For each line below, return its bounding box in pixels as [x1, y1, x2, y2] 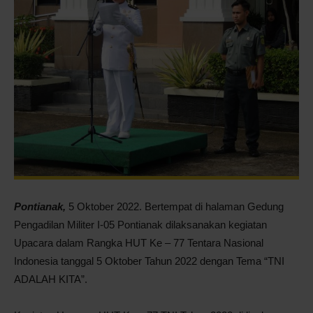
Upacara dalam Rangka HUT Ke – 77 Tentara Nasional [14, 237, 263, 249]
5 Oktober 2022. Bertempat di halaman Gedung [66, 201, 284, 212]
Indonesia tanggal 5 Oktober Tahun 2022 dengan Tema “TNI [14, 255, 284, 267]
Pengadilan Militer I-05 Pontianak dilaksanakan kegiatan [14, 219, 267, 231]
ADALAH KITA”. [14, 273, 87, 285]
